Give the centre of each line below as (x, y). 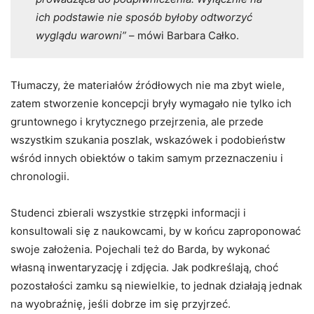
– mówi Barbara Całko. (182, 36)
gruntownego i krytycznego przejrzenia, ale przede (137, 122)
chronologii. (40, 177)
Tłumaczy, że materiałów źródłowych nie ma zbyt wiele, (148, 86)
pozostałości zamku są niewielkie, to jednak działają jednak (156, 286)
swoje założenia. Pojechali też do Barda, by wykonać (140, 250)
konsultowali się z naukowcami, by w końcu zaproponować (156, 231)
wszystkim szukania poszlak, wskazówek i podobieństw (148, 140)
